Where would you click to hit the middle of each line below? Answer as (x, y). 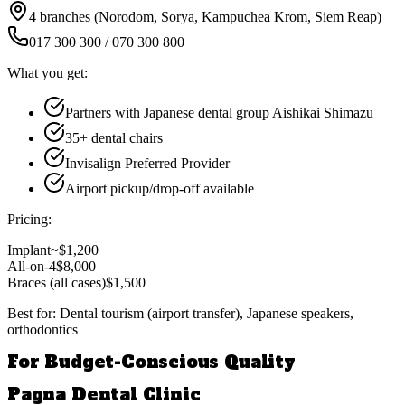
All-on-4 (32, 266)
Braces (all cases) (57, 282)
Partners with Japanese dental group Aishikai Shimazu (219, 112)
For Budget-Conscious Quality (151, 363)
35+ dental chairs (114, 137)
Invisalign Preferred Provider (147, 163)
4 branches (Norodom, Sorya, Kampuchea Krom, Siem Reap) (205, 16)
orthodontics (42, 329)
